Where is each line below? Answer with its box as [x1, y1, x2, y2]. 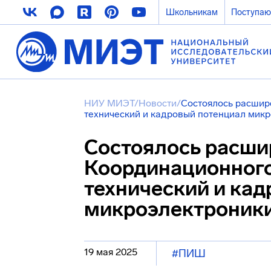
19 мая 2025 [84, 246, 137, 258]
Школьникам [165, 7, 218, 18]
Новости [139, 97, 177, 109]
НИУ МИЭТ [84, 97, 134, 109]
